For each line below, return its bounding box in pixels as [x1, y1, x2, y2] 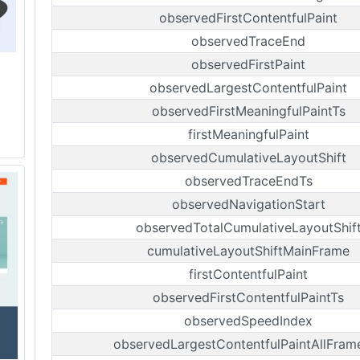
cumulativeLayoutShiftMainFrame [147, 243, 350, 259]
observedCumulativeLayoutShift [150, 149, 346, 166]
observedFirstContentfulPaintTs [153, 289, 344, 305]
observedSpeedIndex [184, 313, 313, 329]
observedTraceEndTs [184, 173, 313, 189]
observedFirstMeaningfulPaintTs [151, 103, 346, 119]
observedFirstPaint [191, 56, 305, 72]
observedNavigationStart [171, 196, 325, 212]
